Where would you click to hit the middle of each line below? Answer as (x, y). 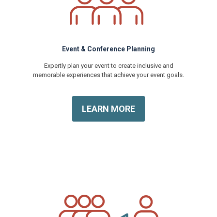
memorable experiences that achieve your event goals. (108, 75)
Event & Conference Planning (108, 49)
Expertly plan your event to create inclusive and (108, 65)
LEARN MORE (108, 108)
